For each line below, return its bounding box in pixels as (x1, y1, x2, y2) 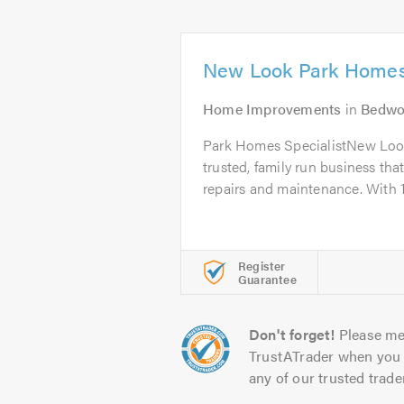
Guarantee (238, 271, 297, 288)
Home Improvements (203, 98, 342, 119)
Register (238, 257, 286, 274)
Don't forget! (249, 324, 335, 344)
